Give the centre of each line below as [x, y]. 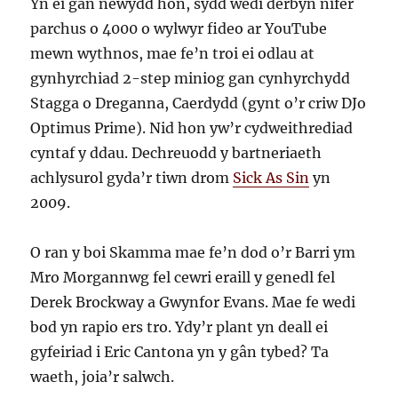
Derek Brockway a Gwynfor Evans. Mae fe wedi [193, 302]
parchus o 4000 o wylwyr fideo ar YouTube [179, 29]
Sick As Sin [271, 178]
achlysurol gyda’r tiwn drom [132, 178]
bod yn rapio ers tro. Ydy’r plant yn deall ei [179, 327]
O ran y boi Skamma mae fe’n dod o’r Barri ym [193, 253]
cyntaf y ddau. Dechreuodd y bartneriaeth [176, 153]
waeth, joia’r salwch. [103, 377]
